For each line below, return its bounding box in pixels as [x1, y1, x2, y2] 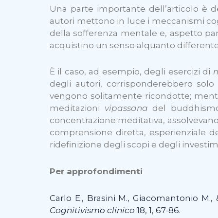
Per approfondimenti [50, 166, 143, 176]
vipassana [104, 103, 148, 113]
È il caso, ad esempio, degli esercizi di [50, 67, 213, 77]
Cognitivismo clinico [50, 205, 135, 215]
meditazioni [50, 103, 105, 113]
